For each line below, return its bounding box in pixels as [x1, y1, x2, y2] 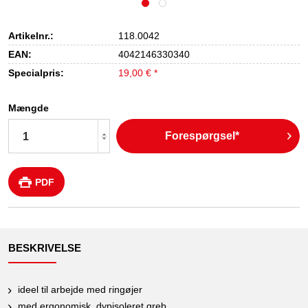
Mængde [8, 102, 49, 113]
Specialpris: [8, 67, 64, 78]
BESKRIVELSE [8, 242, 81, 254]
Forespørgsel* [165, 130, 240, 142]
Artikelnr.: [8, 30, 54, 41]
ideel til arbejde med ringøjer [18, 284, 142, 295]
